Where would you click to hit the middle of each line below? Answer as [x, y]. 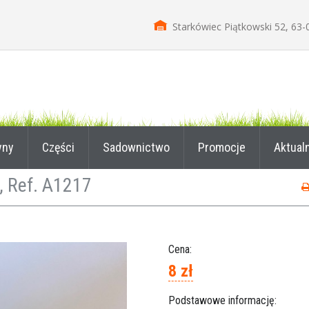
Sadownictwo [136, 147]
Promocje [222, 147]
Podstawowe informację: [222, 300]
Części [58, 147]
